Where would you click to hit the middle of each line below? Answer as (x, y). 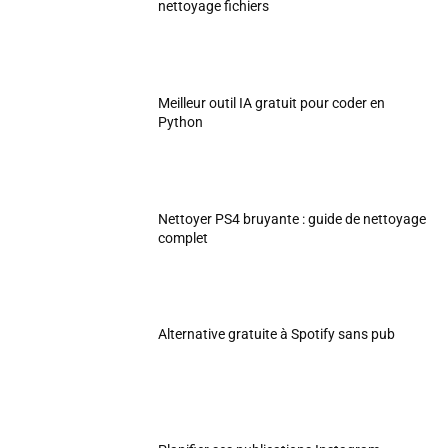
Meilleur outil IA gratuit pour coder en (272, 102)
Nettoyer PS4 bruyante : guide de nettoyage (292, 218)
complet (183, 237)
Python (181, 121)
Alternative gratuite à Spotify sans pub (277, 334)
